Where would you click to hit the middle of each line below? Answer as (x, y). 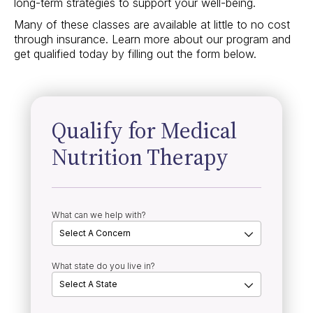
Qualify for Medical (144, 131)
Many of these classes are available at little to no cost (152, 25)
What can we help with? (99, 215)
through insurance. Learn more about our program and (152, 39)
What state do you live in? (103, 266)
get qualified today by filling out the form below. (135, 54)
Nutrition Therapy (140, 158)
